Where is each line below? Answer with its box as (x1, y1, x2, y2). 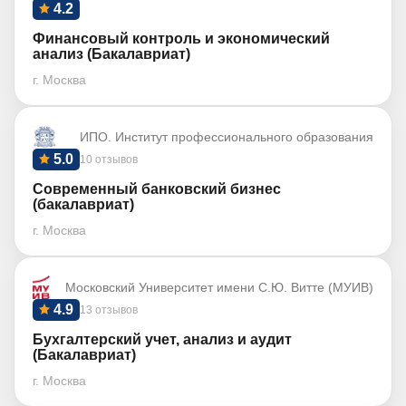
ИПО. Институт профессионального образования (80, 130, 373, 144)
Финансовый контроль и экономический (33, 31, 330, 46)
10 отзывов (80, 153, 138, 166)
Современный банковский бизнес (33, 181, 281, 197)
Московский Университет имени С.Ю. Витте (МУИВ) (65, 280, 373, 295)
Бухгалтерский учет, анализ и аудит (33, 332, 292, 347)
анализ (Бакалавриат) (33, 46, 190, 62)
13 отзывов (80, 304, 138, 316)
